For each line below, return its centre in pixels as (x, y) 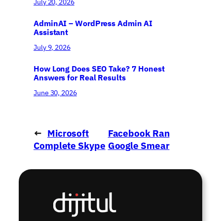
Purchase (54, 158)
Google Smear (139, 146)
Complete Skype (70, 146)
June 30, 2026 (55, 93)
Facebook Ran (139, 133)
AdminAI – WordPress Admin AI (93, 23)
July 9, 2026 (52, 48)
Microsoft (68, 133)
